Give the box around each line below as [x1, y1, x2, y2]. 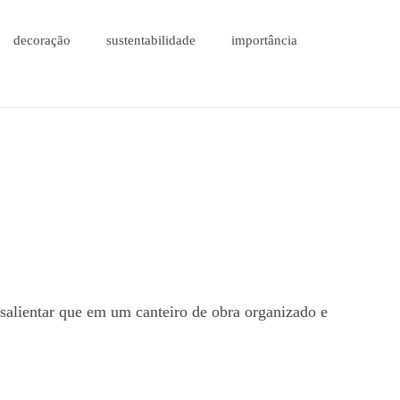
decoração [12, 33, 71, 47]
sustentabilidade [105, 33, 196, 47]
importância [230, 33, 297, 47]
